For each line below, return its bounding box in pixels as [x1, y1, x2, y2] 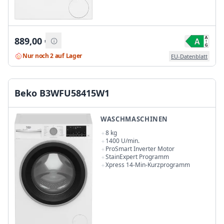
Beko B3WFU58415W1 [14, 87, 109, 99]
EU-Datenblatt [171, 52, 207, 60]
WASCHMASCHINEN [100, 114, 168, 124]
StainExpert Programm [105, 152, 169, 161]
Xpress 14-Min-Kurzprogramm [105, 160, 190, 169]
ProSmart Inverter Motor [105, 144, 174, 153]
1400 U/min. [105, 136, 139, 145]
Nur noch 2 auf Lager [22, 51, 82, 60]
